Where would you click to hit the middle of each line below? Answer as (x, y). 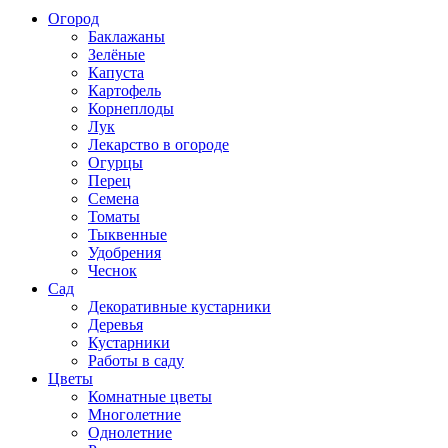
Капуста (116, 72)
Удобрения (124, 252)
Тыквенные (127, 234)
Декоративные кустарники (179, 306)
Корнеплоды (131, 108)
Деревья (115, 324)
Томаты (114, 216)
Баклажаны (126, 36)
